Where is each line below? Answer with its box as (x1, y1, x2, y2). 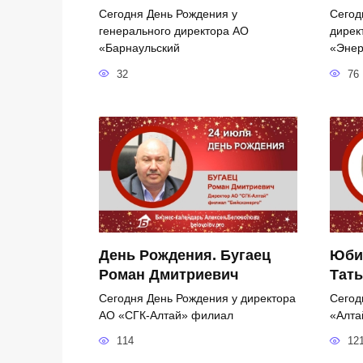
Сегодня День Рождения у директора (99, 291, 296, 305)
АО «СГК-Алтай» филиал (99, 308, 233, 322)
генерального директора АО (99, 23, 249, 37)
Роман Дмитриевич (99, 266, 238, 283)
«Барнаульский (99, 41, 180, 54)
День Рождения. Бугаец (99, 246, 271, 263)
